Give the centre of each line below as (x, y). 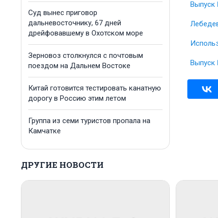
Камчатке (45, 131)
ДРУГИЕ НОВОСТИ (62, 165)
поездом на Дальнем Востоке (79, 66)
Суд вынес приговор (63, 13)
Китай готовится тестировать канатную (95, 88)
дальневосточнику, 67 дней (75, 23)
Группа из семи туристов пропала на (89, 121)
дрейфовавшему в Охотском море (86, 33)
